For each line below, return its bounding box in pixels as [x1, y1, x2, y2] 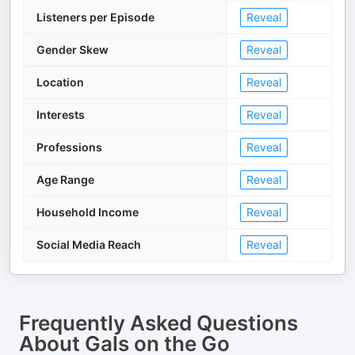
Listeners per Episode [36, 10, 155, 24]
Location [36, 75, 84, 89]
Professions [36, 140, 102, 154]
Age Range [36, 173, 94, 186]
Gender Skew [36, 43, 109, 56]
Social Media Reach [36, 238, 141, 251]
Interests [36, 108, 85, 121]
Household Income [36, 205, 139, 219]
